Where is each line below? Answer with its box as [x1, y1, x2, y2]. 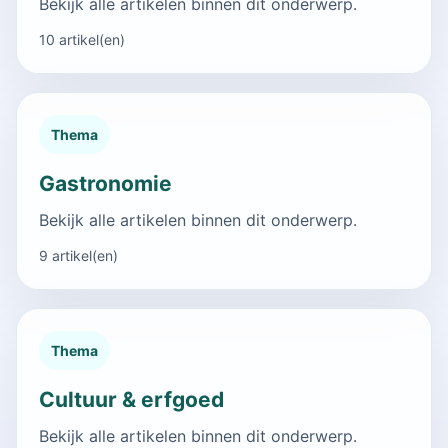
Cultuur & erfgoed [39, 386, 224, 412]
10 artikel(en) [39, 30, 125, 48]
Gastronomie [39, 170, 172, 196]
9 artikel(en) [39, 246, 118, 264]
